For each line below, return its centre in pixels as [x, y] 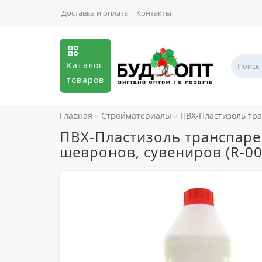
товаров [86, 80]
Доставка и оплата [95, 13]
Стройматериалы [136, 116]
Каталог [85, 65]
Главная [76, 116]
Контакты [154, 13]
